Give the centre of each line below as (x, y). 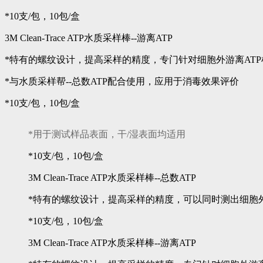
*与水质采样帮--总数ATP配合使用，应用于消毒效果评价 (122, 82)
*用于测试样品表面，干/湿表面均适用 (107, 134)
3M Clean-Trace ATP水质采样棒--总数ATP (112, 178)
